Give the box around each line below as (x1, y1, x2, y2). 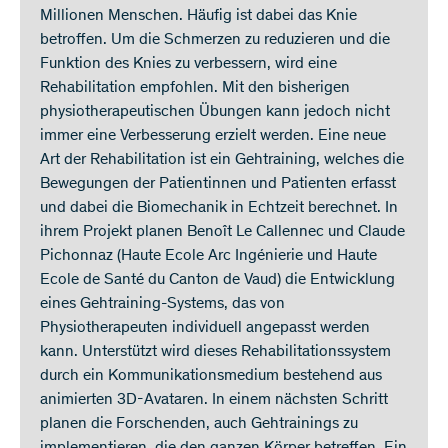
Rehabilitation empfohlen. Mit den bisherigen (40, 80, 350, 97)
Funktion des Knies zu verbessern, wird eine (40, 56, 337, 73)
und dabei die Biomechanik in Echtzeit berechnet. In (40, 200, 398, 217)
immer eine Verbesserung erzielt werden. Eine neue (40, 128, 386, 145)
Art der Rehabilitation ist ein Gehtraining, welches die (40, 152, 404, 169)
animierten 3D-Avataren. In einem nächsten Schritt (40, 392, 388, 409)
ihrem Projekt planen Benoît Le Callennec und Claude (40, 224, 405, 241)
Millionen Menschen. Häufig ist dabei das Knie (40, 8, 357, 25)
